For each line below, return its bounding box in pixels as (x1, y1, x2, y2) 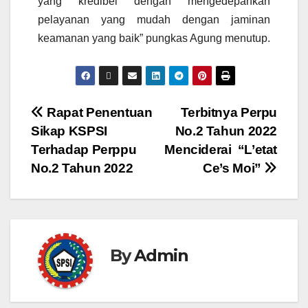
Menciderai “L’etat (164, 142, 277, 157)
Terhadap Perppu (31, 142, 137, 157)
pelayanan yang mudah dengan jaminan (38, 14, 270, 26)
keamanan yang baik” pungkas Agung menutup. (38, 32, 270, 45)
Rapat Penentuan (43, 105, 153, 120)
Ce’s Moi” (203, 161, 265, 176)
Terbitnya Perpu (180, 105, 277, 120)
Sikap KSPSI (31, 124, 107, 139)
